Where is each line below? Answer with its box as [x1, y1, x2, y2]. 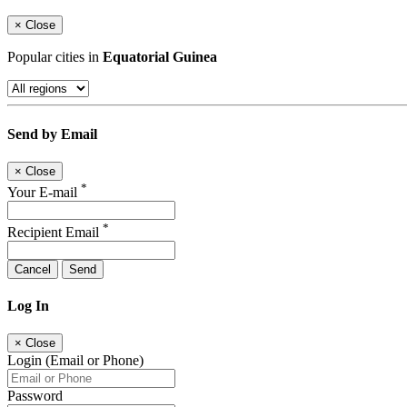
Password [7, 388, 63, 404]
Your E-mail [7, 184, 81, 201]
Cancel [15, 262, 51, 276]
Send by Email [7, 125, 97, 142]
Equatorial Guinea [103, 49, 217, 65]
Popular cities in [7, 49, 103, 65]
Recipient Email [7, 223, 103, 240]
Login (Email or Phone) [7, 352, 144, 369]
